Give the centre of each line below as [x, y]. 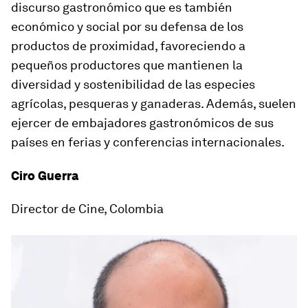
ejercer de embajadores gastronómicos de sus [142, 123]
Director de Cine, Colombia [87, 209]
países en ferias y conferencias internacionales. [148, 142]
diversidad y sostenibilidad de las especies [133, 85]
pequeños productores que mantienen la [127, 65]
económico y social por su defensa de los [127, 27]
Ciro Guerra [45, 176]
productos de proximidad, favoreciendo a [128, 46]
